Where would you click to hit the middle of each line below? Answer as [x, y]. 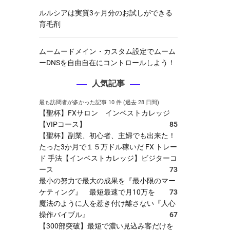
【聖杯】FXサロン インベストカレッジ [104, 113]
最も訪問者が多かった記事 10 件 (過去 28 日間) [99, 102]
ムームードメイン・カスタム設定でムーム [107, 51]
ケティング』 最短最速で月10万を [97, 192]
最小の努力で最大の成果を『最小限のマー [107, 181]
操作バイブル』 [64, 215]
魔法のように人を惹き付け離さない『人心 [107, 203]
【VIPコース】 [63, 124]
